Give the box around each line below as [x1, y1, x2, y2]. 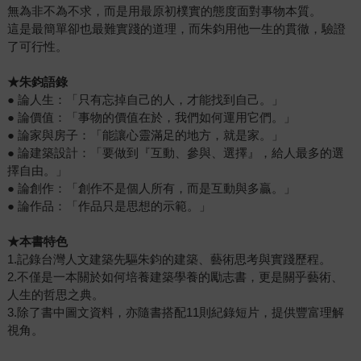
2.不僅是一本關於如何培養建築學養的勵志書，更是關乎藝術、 [6, 270, 343, 284]
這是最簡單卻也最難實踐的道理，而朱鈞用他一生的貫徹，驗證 [6, 22, 346, 36]
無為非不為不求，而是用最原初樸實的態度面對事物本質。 [6, 4, 322, 19]
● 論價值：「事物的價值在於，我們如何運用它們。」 [6, 110, 296, 125]
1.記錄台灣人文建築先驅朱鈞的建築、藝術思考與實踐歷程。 [6, 252, 331, 267]
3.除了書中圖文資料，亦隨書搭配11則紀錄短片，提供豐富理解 [6, 305, 344, 320]
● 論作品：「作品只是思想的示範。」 [6, 199, 211, 214]
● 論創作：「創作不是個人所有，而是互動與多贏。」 [6, 181, 296, 196]
